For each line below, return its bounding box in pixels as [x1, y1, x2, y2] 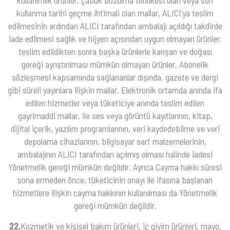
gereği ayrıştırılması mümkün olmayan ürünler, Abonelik [22, 58, 208, 70]
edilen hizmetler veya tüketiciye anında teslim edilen [26, 97, 204, 108]
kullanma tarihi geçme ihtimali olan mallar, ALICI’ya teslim [16, 7, 214, 18]
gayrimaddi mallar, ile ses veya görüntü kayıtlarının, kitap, [17, 109, 213, 121]
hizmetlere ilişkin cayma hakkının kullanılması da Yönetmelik [13, 186, 217, 198]
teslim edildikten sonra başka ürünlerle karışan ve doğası [18, 45, 212, 57]
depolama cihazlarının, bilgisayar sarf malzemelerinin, [24, 135, 206, 147]
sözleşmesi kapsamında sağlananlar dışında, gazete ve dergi [12, 71, 218, 83]
